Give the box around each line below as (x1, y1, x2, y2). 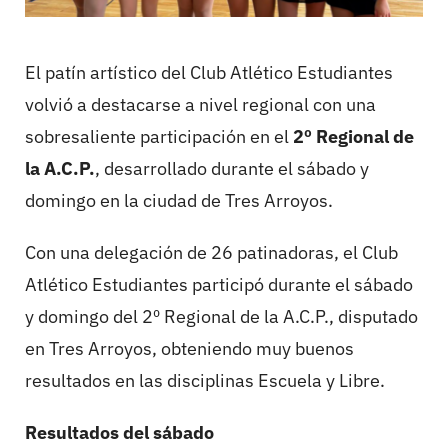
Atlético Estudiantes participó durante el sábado (25, 273, 413, 297)
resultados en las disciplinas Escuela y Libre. (25, 369, 385, 393)
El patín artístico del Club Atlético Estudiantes (25, 61, 393, 85)
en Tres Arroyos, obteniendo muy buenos (25, 337, 354, 361)
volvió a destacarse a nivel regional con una (25, 93, 376, 117)
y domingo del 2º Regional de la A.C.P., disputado (25, 305, 418, 329)
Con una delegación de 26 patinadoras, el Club (25, 241, 398, 265)
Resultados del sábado (25, 421, 214, 445)
